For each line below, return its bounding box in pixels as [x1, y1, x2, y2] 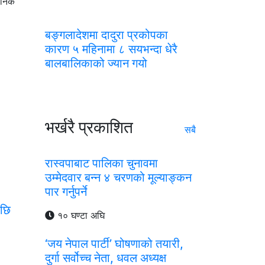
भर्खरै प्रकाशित [45, 117, 133, 137]
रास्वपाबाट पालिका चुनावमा [45, 156, 158, 170]
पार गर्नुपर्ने [45, 184, 87, 199]
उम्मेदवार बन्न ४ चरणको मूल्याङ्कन [45, 170, 192, 185]
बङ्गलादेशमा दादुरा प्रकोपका [45, 27, 168, 42]
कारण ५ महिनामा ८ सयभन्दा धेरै [45, 41, 177, 56]
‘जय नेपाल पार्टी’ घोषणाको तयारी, [45, 236, 183, 251]
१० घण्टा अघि [54, 209, 105, 221]
